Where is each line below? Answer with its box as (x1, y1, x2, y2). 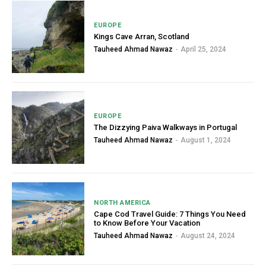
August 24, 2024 (180, 232, 236, 240)
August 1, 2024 (180, 136, 232, 145)
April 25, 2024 (180, 45, 227, 53)
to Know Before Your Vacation (94, 218, 201, 228)
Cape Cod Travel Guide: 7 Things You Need (94, 210, 246, 219)
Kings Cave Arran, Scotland (94, 31, 190, 41)
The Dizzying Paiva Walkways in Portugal (94, 123, 237, 132)
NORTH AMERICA (94, 199, 151, 207)
